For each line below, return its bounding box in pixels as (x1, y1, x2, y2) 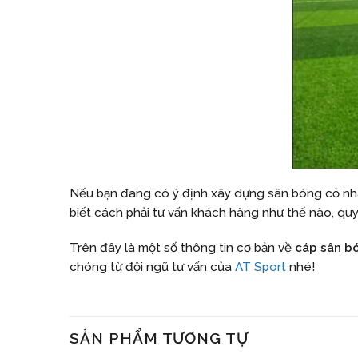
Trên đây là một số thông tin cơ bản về (70, 241, 295, 256)
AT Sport (235, 260, 286, 275)
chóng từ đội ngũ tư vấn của (70, 260, 235, 275)
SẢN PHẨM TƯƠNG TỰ (70, 328, 249, 347)
